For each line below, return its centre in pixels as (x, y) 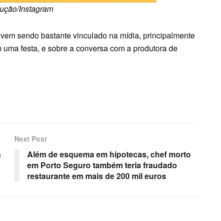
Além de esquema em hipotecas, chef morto (109, 154)
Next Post (31, 139)
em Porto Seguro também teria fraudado (102, 165)
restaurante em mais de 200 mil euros (97, 176)
